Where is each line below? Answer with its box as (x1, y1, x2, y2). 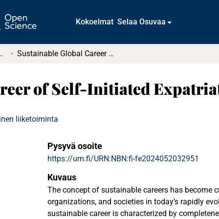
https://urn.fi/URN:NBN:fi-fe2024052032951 (47, 154, 199, 163)
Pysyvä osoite (47, 141, 102, 151)
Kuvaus (47, 172, 76, 182)
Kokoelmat (76, 17, 114, 26)
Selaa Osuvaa (117, 17, 166, 26)
